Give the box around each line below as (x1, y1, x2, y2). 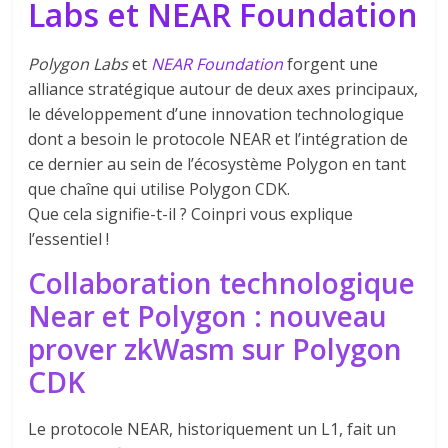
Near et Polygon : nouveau (28, 296, 388, 335)
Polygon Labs (28, 52, 129, 75)
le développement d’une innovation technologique (28, 102, 405, 125)
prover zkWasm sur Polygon (28, 329, 403, 368)
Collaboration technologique (28, 263, 416, 302)
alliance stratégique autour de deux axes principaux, (28, 77, 419, 100)
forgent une (283, 52, 379, 75)
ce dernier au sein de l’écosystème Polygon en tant (28, 152, 407, 175)
